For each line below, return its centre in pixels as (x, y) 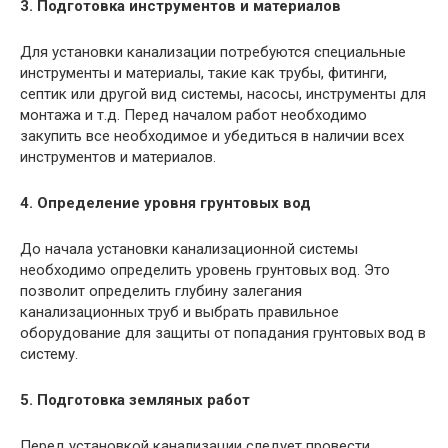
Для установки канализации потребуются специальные (213, 51)
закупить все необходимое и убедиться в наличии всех (212, 135)
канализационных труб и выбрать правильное (179, 311)
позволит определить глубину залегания (161, 290)
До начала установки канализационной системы (189, 248)
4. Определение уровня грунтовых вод (165, 202)
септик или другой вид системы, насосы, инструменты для (223, 93)
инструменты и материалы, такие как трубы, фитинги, (203, 72)
